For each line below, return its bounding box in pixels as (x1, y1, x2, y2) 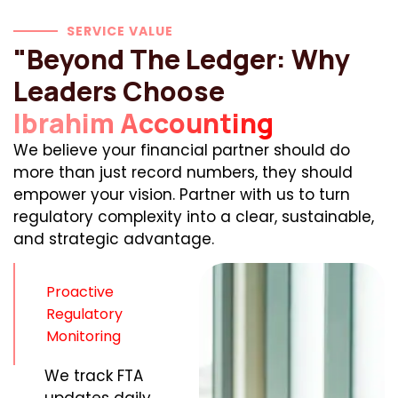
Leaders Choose (13, 73, 225, 109)
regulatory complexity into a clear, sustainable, (13, 206, 374, 227)
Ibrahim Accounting (13, 105, 274, 141)
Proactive (46, 282, 114, 303)
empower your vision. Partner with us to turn (13, 184, 350, 205)
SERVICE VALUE (67, 22, 173, 40)
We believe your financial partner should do (13, 139, 350, 161)
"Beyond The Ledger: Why (13, 41, 350, 77)
